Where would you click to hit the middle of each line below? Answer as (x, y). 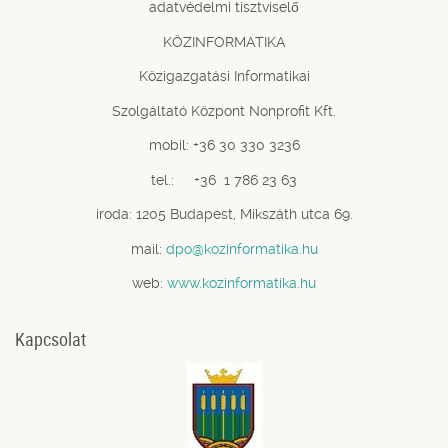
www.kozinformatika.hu (241, 283)
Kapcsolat (50, 338)
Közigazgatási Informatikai (224, 76)
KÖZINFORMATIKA (224, 41)
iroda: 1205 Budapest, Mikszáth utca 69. (224, 214)
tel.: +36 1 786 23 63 (224, 179)
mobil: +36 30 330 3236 (224, 145)
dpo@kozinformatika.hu (241, 248)
